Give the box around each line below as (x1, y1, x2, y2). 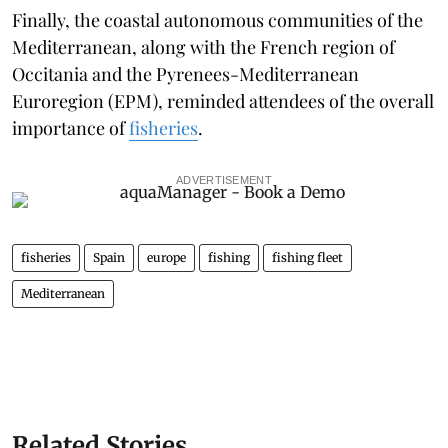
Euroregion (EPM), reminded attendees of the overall (12, 88, 434, 113)
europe (147, 249, 186, 265)
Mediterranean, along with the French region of (12, 34, 395, 59)
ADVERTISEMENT (176, 173, 272, 186)
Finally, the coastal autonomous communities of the (12, 7, 423, 32)
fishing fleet (272, 249, 343, 265)
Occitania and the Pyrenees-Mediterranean (12, 61, 359, 86)
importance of (12, 115, 129, 140)
